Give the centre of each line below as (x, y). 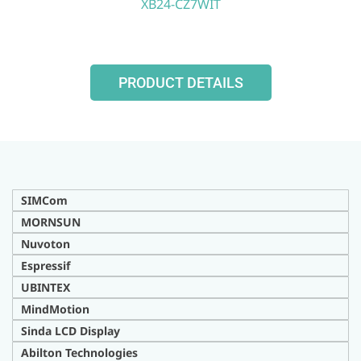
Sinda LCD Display (71, 331)
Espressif (46, 266)
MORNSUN (51, 222)
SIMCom (44, 200)
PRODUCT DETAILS (180, 83)
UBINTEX (46, 287)
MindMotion (55, 309)
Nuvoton (46, 244)
